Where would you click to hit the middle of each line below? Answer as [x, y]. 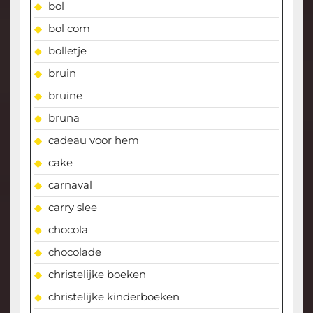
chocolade [74, 252]
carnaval [70, 185]
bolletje [67, 51]
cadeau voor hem [93, 140]
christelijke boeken [97, 275]
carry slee [72, 208]
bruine [65, 96]
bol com [69, 29]
